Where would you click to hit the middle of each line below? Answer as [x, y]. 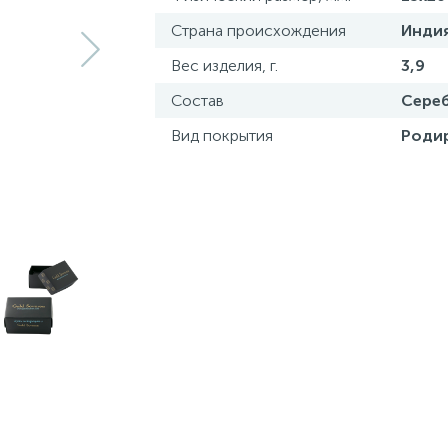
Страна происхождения [258, 30]
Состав [197, 100]
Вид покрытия [221, 135]
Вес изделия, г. [224, 65]
